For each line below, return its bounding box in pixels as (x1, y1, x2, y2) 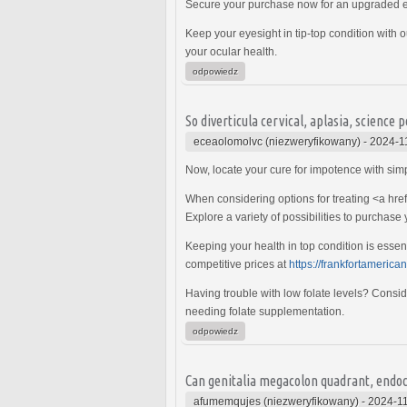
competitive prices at (185, 257, 289, 271)
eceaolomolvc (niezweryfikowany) (194, 134, 361, 148)
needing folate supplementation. (185, 304, 344, 318)
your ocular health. (185, 45, 277, 58)
